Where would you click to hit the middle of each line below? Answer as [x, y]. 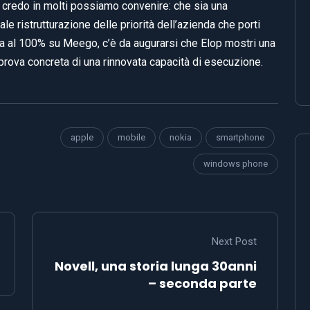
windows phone [236, 163]
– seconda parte [202, 283]
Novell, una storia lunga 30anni [156, 266]
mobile [131, 137]
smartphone [240, 137]
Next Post [234, 241]
